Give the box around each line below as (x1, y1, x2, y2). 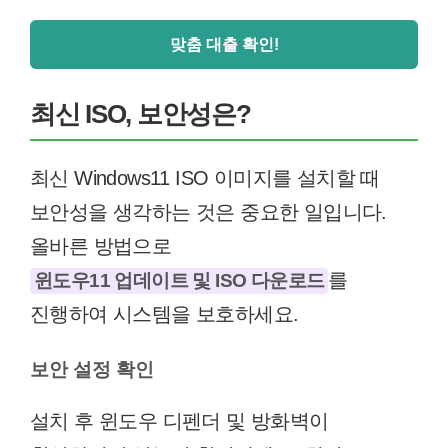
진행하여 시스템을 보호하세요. (30, 303, 299, 325)
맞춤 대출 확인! (169, 36, 279, 53)
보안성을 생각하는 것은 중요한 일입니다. (30, 201, 387, 223)
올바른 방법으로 (30, 235, 172, 257)
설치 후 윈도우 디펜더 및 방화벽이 (30, 410, 329, 432)
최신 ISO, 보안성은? (30, 100, 251, 128)
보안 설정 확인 (30, 359, 154, 380)
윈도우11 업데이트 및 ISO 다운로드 (34, 270, 325, 291)
